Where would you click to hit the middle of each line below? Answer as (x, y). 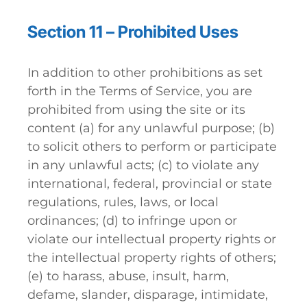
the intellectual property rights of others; (152, 258)
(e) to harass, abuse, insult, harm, (128, 276)
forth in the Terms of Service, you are (140, 91)
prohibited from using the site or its (136, 110)
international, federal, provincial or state (150, 184)
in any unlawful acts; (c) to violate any (143, 165)
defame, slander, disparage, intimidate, (148, 295)
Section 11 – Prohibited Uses (133, 32)
